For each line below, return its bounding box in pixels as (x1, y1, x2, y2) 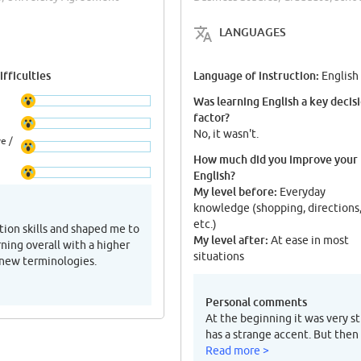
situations (193, 249, 244, 263)
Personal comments (205, 294, 307, 309)
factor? (193, 110, 230, 124)
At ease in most (268, 233, 349, 247)
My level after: (193, 232, 268, 247)
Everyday (277, 185, 326, 198)
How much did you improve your (193, 151, 358, 166)
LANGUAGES (219, 24, 286, 39)
